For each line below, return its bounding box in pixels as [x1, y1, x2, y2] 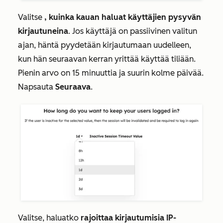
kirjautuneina [18, 26, 68, 36]
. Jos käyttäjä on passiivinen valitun [68, 26, 197, 36]
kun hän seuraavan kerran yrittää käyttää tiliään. [18, 54, 196, 64]
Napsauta [18, 82, 55, 92]
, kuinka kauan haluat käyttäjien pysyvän [44, 12, 201, 22]
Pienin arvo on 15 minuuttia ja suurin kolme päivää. [18, 68, 204, 78]
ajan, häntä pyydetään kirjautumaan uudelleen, [18, 40, 191, 50]
